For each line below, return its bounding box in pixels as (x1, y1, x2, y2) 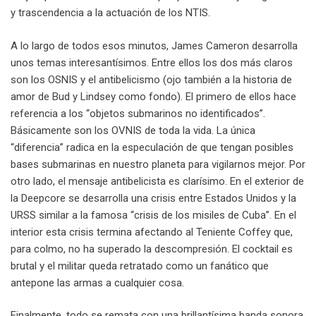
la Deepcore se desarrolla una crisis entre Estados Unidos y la (11, 191, 296, 205)
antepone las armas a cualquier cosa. (11, 276, 184, 289)
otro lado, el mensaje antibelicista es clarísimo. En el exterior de (11, 174, 304, 188)
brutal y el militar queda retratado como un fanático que (11, 259, 269, 272)
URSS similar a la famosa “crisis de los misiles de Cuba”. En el (11, 208, 296, 221)
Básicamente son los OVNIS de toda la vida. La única (11, 123, 255, 137)
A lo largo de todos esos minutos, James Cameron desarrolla (11, 39, 298, 52)
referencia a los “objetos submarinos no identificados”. (11, 107, 265, 120)
